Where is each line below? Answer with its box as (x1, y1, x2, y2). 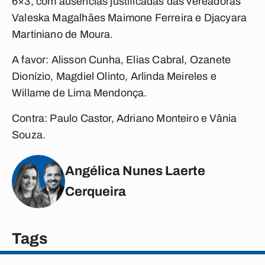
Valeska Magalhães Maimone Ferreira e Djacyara (12, 12, 247, 24)
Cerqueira (65, 185, 126, 199)
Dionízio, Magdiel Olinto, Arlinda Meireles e (12, 70, 216, 82)
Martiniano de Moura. (12, 28, 114, 40)
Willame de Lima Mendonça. (12, 87, 147, 99)
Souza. (12, 129, 46, 141)
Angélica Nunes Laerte (65, 164, 205, 178)
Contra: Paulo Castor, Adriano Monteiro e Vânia (12, 112, 237, 124)
